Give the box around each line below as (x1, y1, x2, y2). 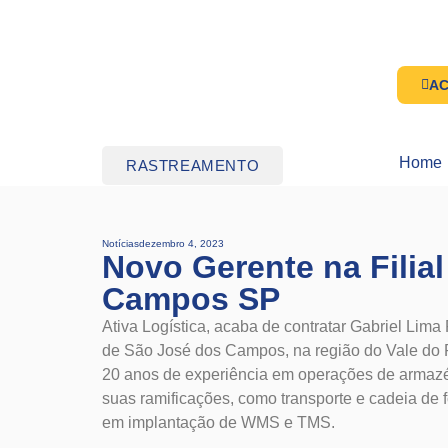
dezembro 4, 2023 (139, 238, 224, 249)
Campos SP (102, 281, 280, 317)
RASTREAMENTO (126, 157, 260, 174)
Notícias (102, 238, 139, 249)
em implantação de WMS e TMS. (102, 414, 335, 431)
